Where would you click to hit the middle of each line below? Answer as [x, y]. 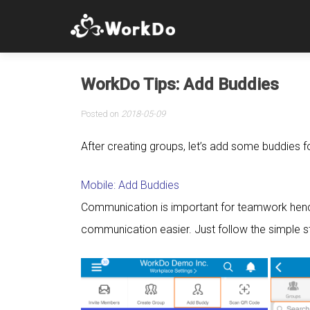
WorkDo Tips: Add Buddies [180, 84]
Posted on [101, 114]
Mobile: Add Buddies [130, 185]
